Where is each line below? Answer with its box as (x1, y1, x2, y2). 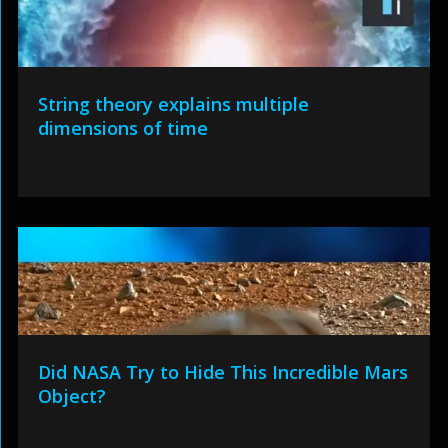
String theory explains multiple (37, 92, 309, 116)
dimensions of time (37, 116, 208, 140)
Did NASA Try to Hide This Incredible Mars (37, 360, 408, 384)
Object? (37, 384, 106, 408)
